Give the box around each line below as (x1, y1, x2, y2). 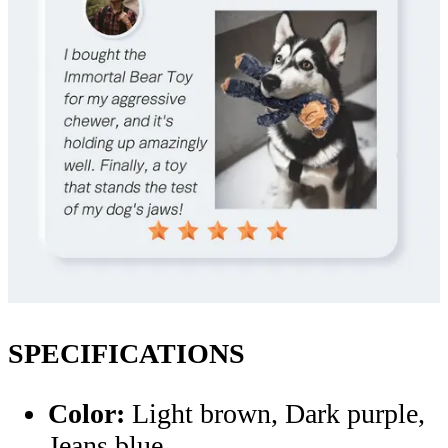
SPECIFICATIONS (8, 337, 245, 369)
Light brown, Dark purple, (125, 397, 425, 429)
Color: (48, 397, 125, 429)
